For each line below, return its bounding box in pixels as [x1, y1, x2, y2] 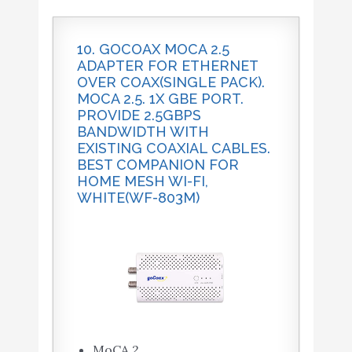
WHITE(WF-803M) [76, 189, 200, 206]
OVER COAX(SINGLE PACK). [76, 73, 265, 90]
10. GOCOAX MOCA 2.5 [76, 40, 229, 57]
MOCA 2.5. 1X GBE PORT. [76, 90, 244, 107]
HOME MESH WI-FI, [76, 172, 208, 189]
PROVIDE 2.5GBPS [76, 106, 201, 123]
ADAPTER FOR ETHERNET [76, 57, 258, 74]
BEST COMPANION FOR [76, 156, 239, 173]
